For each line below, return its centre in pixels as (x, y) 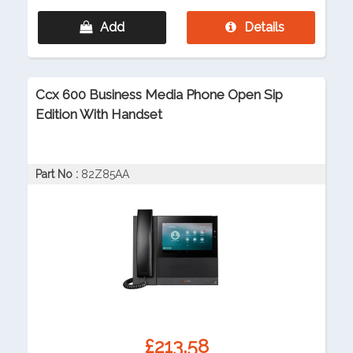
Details (264, 28)
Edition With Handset (99, 115)
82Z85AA (105, 175)
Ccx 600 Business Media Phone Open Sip (159, 95)
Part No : (57, 175)
